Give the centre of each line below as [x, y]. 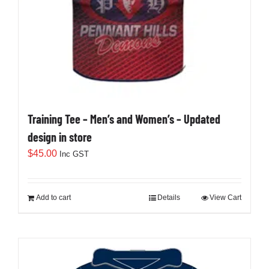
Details [169, 198]
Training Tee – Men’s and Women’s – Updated [124, 119]
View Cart [225, 198]
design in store [60, 137]
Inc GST [74, 154]
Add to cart [53, 198]
